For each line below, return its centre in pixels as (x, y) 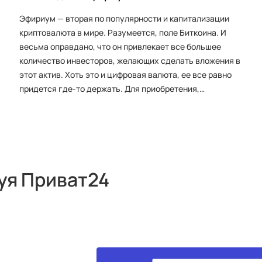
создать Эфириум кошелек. (73, 117)
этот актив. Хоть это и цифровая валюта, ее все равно (125, 75)
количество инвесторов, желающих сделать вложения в (130, 61)
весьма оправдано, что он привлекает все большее (120, 46)
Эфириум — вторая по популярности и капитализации (124, 18)
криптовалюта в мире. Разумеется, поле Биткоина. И (123, 32)
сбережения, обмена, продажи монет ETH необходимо (125, 103)
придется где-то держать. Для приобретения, (109, 89)
